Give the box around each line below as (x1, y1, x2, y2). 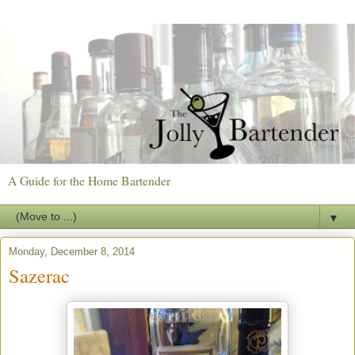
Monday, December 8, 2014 (9, 245, 135, 258)
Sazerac (9, 261, 70, 288)
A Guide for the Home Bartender (8, 171, 170, 189)
